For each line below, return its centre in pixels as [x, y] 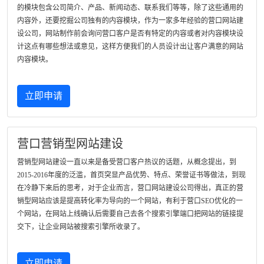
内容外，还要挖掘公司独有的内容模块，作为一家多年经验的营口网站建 [130, 21]
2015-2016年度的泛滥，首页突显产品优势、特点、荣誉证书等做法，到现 [131, 175]
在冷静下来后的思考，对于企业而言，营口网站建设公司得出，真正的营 [130, 188]
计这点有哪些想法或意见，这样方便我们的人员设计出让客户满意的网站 [130, 47]
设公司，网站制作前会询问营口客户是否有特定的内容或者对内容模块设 [130, 34]
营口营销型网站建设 [70, 144]
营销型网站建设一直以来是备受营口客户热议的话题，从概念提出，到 [127, 162]
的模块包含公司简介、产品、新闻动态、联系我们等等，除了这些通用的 [130, 8]
